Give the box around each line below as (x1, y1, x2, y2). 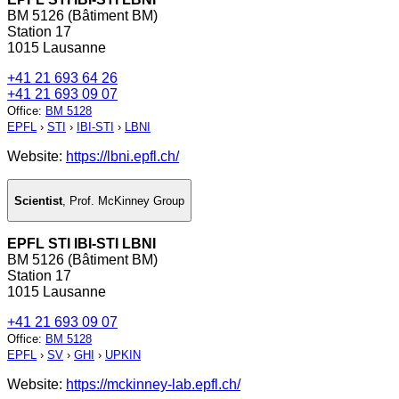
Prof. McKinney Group (69, 193, 184, 208)
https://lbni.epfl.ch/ (66, 149, 179, 165)
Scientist (14, 193, 62, 208)
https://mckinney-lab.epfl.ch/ (66, 377, 240, 393)
